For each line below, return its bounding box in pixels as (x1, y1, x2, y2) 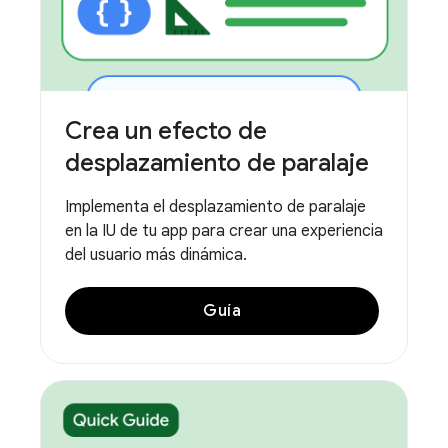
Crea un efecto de (65, 116, 267, 147)
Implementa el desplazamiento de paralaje (65, 197, 366, 218)
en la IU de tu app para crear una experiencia (65, 221, 383, 242)
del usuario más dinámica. (65, 245, 247, 266)
